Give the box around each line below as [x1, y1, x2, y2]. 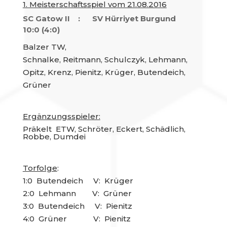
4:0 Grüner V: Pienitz [22, 214, 131, 223]
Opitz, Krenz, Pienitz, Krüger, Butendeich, [22, 67, 185, 77]
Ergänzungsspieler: [22, 111, 100, 121]
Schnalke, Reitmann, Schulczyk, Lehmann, [22, 55, 187, 64]
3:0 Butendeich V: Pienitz [22, 201, 132, 211]
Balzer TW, [22, 42, 66, 52]
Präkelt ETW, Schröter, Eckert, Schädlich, [22, 124, 185, 134]
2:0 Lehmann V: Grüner [22, 188, 132, 198]
